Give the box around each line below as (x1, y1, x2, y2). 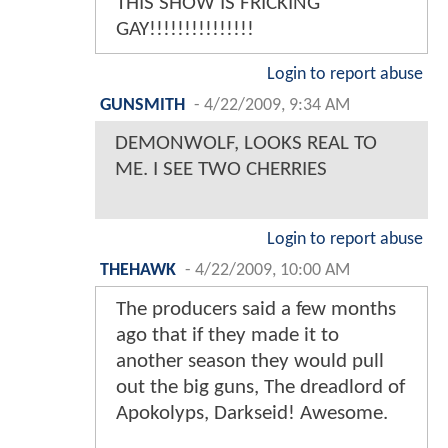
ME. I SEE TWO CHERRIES (115, 158, 327, 180)
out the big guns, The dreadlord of (116, 376, 405, 398)
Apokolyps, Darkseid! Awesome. (116, 402, 388, 424)
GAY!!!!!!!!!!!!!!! (116, 18, 254, 40)
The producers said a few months (116, 298, 396, 320)
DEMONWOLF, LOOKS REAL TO (115, 132, 377, 154)
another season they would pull (116, 350, 384, 372)
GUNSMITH (100, 96, 185, 114)
